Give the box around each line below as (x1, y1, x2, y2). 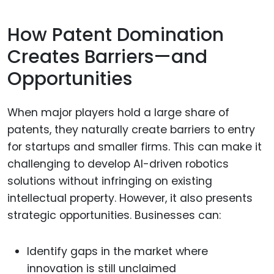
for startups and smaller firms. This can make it (7, 139, 262, 154)
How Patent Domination (7, 22, 224, 48)
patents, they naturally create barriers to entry (7, 122, 255, 137)
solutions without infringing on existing (7, 173, 212, 188)
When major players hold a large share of (7, 105, 229, 120)
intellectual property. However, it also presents (7, 190, 253, 206)
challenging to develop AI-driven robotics (7, 156, 229, 171)
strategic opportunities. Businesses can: (7, 207, 221, 223)
